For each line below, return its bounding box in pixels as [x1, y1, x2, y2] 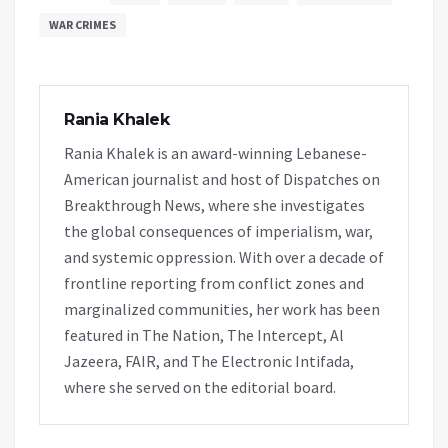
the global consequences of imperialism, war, [64, 220, 373, 241]
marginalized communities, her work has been [64, 298, 380, 319]
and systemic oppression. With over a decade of [64, 246, 384, 267]
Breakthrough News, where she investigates [64, 194, 365, 215]
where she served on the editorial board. [64, 376, 336, 397]
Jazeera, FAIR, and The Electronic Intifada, [64, 350, 354, 371]
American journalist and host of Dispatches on [64, 168, 380, 189]
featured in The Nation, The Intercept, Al [64, 324, 344, 345]
